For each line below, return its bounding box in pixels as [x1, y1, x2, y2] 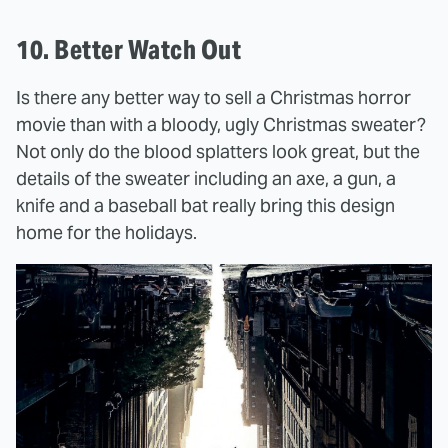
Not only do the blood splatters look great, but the [16, 140, 420, 164]
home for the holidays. [16, 221, 197, 245]
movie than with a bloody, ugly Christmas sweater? [16, 113, 426, 137]
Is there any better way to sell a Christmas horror [16, 86, 411, 110]
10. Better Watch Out [16, 33, 241, 67]
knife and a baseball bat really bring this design [16, 194, 395, 218]
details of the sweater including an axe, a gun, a [16, 167, 396, 191]
